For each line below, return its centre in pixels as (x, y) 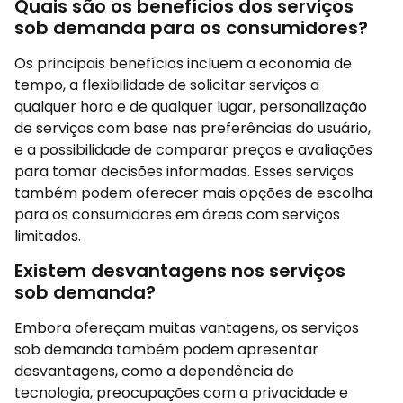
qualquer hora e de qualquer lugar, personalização (191, 106)
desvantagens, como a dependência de (154, 372)
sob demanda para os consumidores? (191, 27)
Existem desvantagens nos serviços (180, 271)
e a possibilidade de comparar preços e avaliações (193, 149)
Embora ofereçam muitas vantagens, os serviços (187, 328)
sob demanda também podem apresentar (166, 350)
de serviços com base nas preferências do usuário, (193, 128)
